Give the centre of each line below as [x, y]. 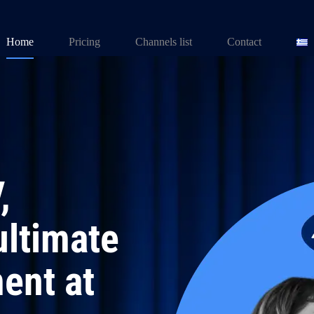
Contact [244, 42]
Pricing [84, 42]
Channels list [164, 42]
